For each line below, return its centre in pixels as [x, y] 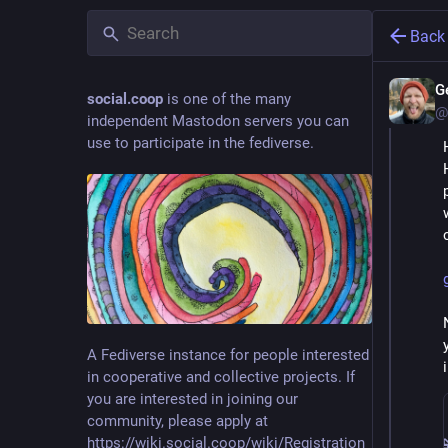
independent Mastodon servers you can [218, 121]
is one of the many [227, 99]
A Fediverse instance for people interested [228, 354]
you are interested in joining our [192, 398]
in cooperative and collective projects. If [221, 376]
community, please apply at [177, 420]
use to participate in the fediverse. [200, 143]
